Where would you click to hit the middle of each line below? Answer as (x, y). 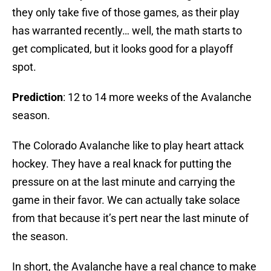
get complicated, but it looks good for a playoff (122, 49)
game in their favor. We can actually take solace (126, 200)
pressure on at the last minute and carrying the (124, 182)
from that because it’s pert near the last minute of (130, 218)
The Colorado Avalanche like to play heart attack (128, 146)
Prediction (38, 97)
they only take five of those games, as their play (126, 13)
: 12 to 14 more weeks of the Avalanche (157, 97)
